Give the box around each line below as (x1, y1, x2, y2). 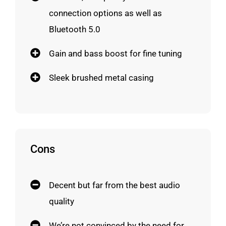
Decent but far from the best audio (49, 180, 180, 190)
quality (49, 196, 74, 206)
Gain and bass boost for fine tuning (49, 48, 182, 59)
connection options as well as (49, 8, 162, 18)
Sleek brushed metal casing (49, 72, 154, 83)
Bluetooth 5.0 (49, 24, 100, 34)
